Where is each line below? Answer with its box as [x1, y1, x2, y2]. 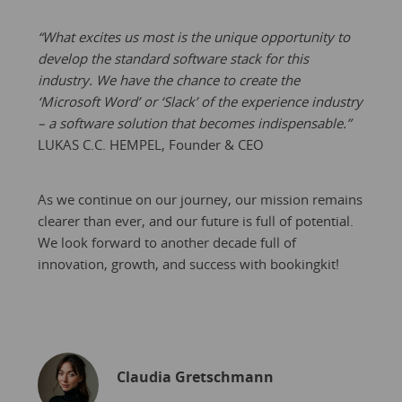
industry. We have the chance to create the [37, 71, 300, 90]
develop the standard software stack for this [37, 49, 309, 68]
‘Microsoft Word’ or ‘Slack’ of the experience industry [37, 92, 363, 111]
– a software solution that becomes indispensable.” [37, 114, 351, 133]
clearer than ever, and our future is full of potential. [37, 212, 354, 231]
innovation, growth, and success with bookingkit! [37, 255, 339, 274]
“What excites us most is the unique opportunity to [37, 28, 350, 47]
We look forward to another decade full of [37, 233, 296, 252]
